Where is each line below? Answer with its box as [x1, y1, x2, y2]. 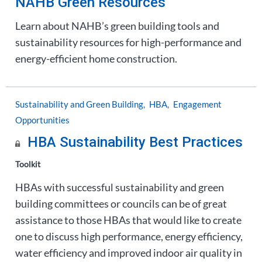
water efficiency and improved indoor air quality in [15, 246, 242, 259]
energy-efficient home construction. [15, 52, 177, 65]
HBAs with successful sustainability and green [15, 181, 224, 194]
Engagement [173, 99, 222, 109]
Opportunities [15, 115, 70, 125]
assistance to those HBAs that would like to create [15, 213, 242, 226]
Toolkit [15, 159, 40, 169]
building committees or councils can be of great [15, 197, 227, 210]
